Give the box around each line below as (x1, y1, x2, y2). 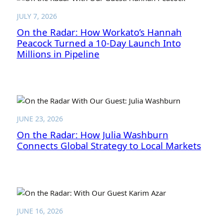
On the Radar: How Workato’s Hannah (16, 26, 182, 38)
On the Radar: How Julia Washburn (16, 128, 168, 141)
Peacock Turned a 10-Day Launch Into (16, 37, 181, 49)
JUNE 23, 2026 (16, 114, 63, 124)
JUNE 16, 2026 (16, 206, 63, 216)
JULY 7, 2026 (16, 11, 57, 21)
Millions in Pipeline (16, 48, 100, 60)
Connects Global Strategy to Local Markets (16, 139, 201, 152)
